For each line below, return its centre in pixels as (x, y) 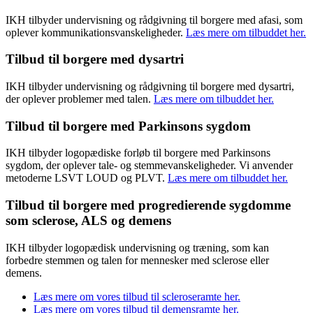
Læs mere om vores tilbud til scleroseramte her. (137, 296)
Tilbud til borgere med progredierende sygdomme (148, 205)
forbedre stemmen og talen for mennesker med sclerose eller (137, 260)
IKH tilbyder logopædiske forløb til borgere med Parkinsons (138, 153)
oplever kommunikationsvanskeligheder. (96, 32)
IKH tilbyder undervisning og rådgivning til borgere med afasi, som (154, 20)
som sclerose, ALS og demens (90, 221)
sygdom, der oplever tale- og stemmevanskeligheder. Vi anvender (149, 166)
